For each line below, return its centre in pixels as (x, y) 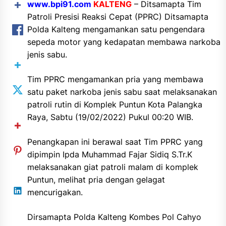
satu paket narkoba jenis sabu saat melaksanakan (122, 92)
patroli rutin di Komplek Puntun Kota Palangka (115, 105)
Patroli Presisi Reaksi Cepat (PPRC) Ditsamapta (118, 17)
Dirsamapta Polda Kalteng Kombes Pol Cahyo (114, 217)
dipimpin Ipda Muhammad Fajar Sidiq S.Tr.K (109, 155)
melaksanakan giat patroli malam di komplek (112, 167)
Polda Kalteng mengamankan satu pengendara (116, 30)
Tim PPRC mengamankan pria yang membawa (115, 79)
